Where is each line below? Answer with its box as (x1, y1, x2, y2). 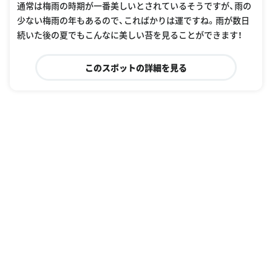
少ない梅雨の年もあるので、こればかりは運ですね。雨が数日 (17, 14, 250, 27)
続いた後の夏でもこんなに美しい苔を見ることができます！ (17, 29, 242, 41)
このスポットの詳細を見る (84, 61, 187, 74)
